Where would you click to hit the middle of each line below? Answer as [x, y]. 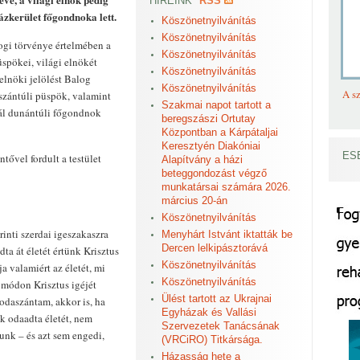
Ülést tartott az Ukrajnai [217, 299]
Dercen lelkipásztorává [215, 248]
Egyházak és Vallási [209, 312]
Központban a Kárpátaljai [220, 132]
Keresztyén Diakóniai [211, 146]
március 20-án [194, 200]
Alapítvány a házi [202, 160]
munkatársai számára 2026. [226, 187]
